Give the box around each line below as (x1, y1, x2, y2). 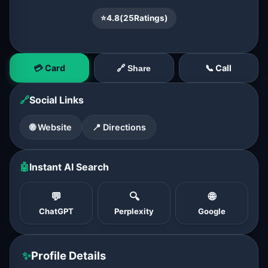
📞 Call (205, 63, 232, 73)
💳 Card (33, 63, 66, 73)
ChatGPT (39, 206, 74, 216)
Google (198, 206, 226, 216)
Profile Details (31, 249, 106, 262)
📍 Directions (92, 122, 146, 132)
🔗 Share (117, 63, 151, 73)
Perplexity (114, 206, 154, 216)
